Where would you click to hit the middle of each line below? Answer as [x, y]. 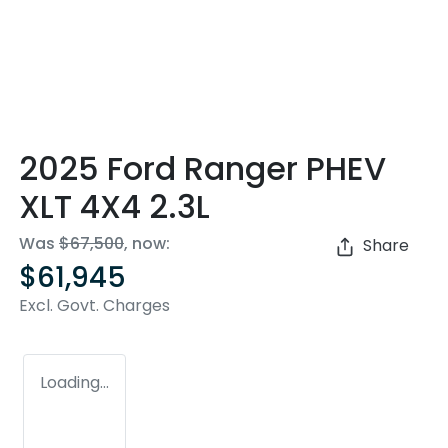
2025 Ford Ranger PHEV [202, 169]
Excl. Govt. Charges [94, 306]
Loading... [74, 383]
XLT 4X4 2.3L [114, 207]
